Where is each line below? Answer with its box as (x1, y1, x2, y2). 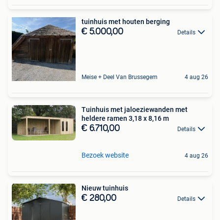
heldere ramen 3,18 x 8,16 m (82, 114, 169, 122)
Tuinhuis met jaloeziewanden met (82, 105, 188, 113)
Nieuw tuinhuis (82, 184, 128, 192)
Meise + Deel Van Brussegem (82, 73, 158, 81)
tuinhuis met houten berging (82, 17, 170, 26)
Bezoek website (82, 151, 129, 160)
